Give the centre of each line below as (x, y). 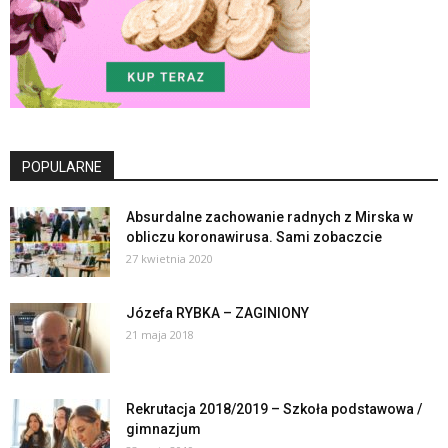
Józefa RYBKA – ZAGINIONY (217, 312)
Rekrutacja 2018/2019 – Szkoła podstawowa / (274, 408)
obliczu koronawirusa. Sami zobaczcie (254, 236)
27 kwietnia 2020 (169, 258)
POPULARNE (62, 166)
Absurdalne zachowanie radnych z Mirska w (269, 216)
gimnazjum (163, 428)
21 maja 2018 (160, 334)
